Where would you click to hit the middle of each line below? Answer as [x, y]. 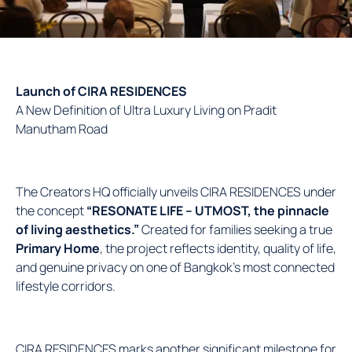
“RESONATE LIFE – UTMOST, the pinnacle [208, 210]
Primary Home [58, 248]
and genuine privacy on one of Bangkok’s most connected [175, 267]
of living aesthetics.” [77, 229]
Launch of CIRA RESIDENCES [101, 91]
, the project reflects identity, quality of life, [218, 248]
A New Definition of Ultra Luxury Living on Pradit [146, 110]
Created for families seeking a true [236, 229]
